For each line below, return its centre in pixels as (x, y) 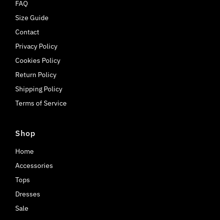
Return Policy (36, 74)
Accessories (34, 165)
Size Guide (32, 17)
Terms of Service (41, 103)
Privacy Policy (37, 46)
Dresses (28, 194)
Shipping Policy (39, 89)
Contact (27, 32)
